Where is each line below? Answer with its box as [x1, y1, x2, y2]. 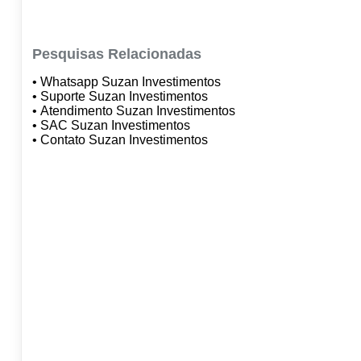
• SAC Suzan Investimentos [31, 118, 193, 133]
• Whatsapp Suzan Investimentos [31, 75, 224, 89]
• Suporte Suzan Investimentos [31, 89, 211, 104]
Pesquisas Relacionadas [31, 46, 201, 63]
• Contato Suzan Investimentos [31, 133, 211, 147]
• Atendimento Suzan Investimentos [31, 104, 239, 118]
